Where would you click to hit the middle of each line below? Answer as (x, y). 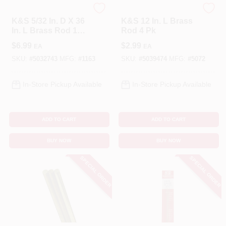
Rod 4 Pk (138, 31)
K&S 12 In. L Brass (157, 21)
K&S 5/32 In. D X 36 (48, 21)
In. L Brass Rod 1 (44, 31)
